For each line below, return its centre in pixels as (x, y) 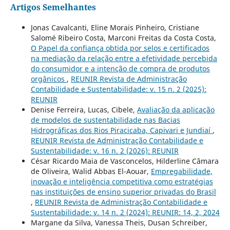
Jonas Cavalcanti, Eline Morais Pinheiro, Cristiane (115, 27)
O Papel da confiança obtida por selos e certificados (120, 48)
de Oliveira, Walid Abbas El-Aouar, (91, 171)
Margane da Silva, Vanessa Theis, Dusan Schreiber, (119, 222)
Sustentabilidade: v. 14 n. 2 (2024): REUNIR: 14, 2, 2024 (125, 212)
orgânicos (49, 79)
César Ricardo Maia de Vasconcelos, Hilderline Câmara (124, 161)
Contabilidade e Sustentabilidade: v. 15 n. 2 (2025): (118, 89)
